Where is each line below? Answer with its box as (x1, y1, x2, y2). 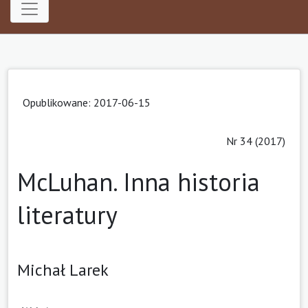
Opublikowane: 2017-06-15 (23, 95, 151, 109)
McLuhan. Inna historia (17, 165, 260, 198)
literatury (17, 198, 118, 231)
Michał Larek (17, 258, 109, 280)
